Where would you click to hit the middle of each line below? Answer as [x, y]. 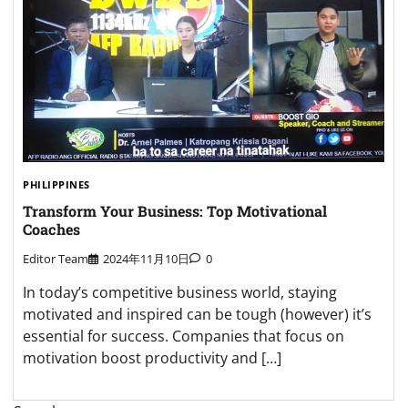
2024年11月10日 [146, 258]
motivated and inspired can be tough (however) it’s [197, 314]
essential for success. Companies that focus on [184, 336]
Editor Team [56, 258]
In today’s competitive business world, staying [180, 292]
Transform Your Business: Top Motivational [175, 210]
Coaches [51, 229]
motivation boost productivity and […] [152, 357]
